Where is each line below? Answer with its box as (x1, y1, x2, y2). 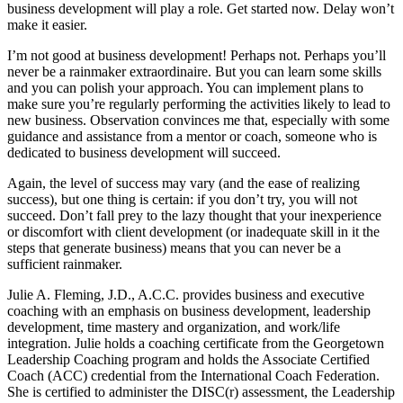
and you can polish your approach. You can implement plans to (7, 79, 363, 95)
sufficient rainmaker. (7, 255, 122, 272)
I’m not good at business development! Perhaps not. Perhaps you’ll (7, 47, 386, 63)
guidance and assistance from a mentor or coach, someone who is (7, 128, 377, 144)
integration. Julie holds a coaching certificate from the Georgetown (7, 335, 384, 351)
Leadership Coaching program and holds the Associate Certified (7, 351, 370, 367)
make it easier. (7, 16, 87, 32)
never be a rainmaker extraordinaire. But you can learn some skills (7, 63, 381, 79)
